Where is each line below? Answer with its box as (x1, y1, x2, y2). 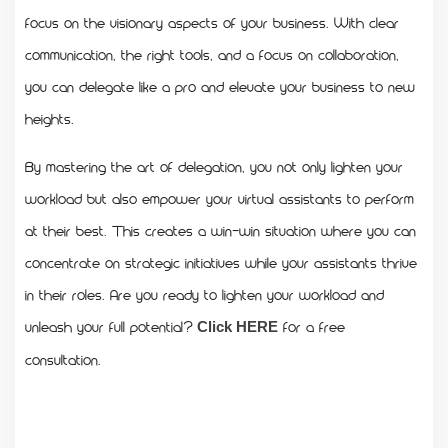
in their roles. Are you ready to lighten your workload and (25, 284, 384, 303)
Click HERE (193, 317, 278, 335)
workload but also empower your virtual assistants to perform (25, 188, 414, 207)
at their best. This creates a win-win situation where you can (25, 220, 416, 239)
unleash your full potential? (25, 316, 193, 335)
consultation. (25, 349, 101, 368)
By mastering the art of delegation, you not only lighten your (25, 156, 403, 175)
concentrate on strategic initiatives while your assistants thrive (25, 252, 417, 271)
